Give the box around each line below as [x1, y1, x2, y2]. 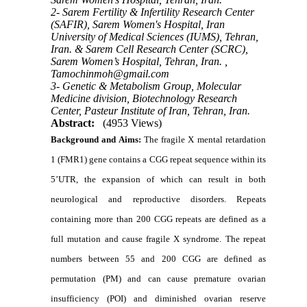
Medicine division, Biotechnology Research [51, 92, 238, 104]
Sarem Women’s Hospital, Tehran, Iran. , [51, 55, 228, 67]
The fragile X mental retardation [140, 134, 266, 145]
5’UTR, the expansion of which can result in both [51, 173, 266, 184]
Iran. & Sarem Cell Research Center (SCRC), [51, 42, 249, 55]
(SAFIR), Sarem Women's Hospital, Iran [51, 18, 225, 30]
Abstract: [51, 116, 95, 129]
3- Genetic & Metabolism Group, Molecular [51, 79, 242, 92]
